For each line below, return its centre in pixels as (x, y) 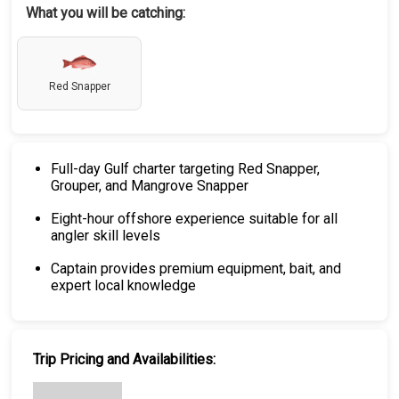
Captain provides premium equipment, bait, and (196, 269)
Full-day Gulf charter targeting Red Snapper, (186, 169)
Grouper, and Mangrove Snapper (150, 186)
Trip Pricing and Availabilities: (125, 359)
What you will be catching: (106, 13)
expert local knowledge (124, 285)
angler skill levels (106, 236)
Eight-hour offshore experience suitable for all (195, 219)
